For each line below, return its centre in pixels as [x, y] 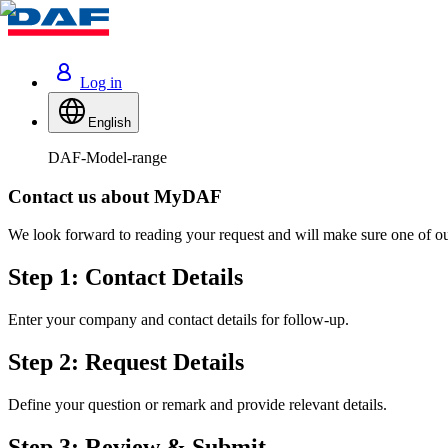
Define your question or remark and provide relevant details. [197, 405]
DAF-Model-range [107, 157]
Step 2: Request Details [126, 362]
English [109, 122]
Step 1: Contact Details [125, 277]
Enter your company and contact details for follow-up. [178, 320]
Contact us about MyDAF [115, 196]
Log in [101, 82]
